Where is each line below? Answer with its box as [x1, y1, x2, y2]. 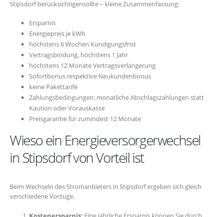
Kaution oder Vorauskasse [29, 104, 105, 113]
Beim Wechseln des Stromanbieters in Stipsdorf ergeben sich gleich [10, 182, 201, 191]
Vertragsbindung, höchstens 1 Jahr [29, 50, 128, 60]
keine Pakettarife [29, 82, 77, 92]
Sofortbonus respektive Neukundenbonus [29, 72, 151, 81]
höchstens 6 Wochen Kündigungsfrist [29, 40, 136, 49]
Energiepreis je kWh [29, 29, 85, 38]
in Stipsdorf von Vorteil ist [10, 148, 144, 167]
